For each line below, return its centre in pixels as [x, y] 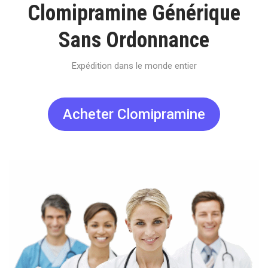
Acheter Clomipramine [134, 114]
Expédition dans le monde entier [134, 66]
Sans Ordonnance [134, 40]
